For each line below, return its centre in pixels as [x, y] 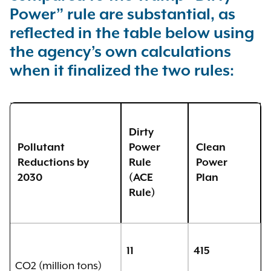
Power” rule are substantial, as [122, 15]
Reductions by [53, 163]
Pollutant [41, 148]
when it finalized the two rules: [122, 71]
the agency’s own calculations [120, 52]
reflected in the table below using [132, 34]
